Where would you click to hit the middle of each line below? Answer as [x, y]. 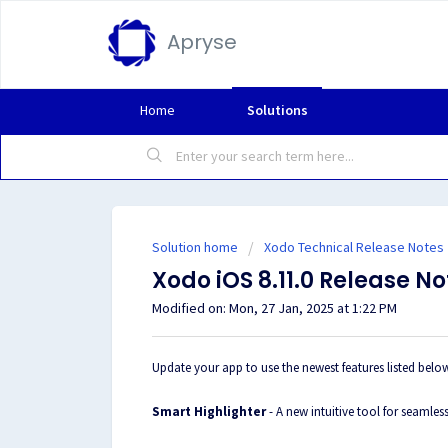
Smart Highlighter [210, 411]
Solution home [196, 247]
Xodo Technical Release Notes [354, 247]
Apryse [202, 42]
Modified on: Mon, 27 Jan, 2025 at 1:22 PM [274, 308]
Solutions [277, 110]
